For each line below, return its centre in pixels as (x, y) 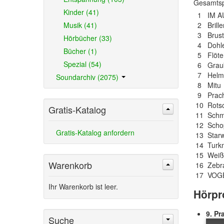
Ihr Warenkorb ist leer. (83, 186)
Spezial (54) (82, 64)
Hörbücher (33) (87, 38)
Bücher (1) (80, 51)
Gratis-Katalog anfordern (95, 132)
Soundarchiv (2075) (88, 77)
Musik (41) (80, 25)
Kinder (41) (81, 12)
